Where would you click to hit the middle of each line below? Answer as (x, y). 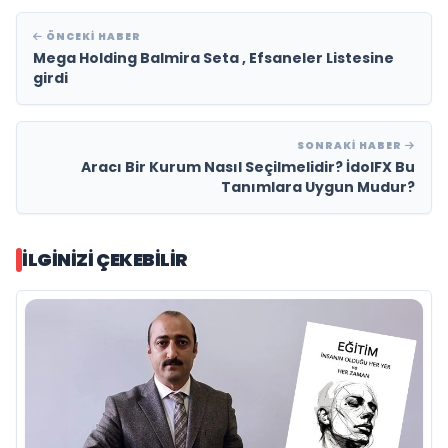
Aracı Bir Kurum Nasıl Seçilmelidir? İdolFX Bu (248, 167)
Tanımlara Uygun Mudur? (318, 187)
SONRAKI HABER (351, 146)
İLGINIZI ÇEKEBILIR (105, 260)
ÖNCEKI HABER (92, 37)
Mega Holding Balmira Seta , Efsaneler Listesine (213, 58)
